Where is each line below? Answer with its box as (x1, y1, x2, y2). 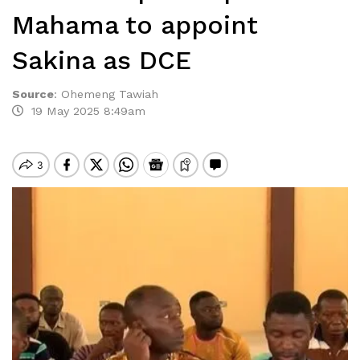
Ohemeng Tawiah (61, 88, 158, 100)
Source (12, 88, 54, 100)
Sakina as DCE (12, 45, 191, 76)
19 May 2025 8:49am (23, 104, 145, 117)
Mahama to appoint (12, 10, 258, 40)
